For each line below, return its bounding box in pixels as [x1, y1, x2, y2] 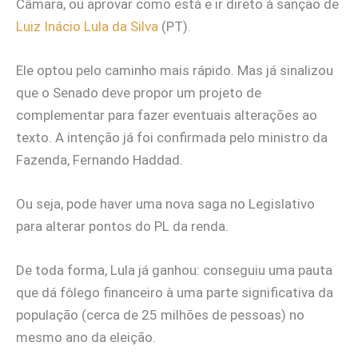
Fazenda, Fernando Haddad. [16, 151, 183, 168]
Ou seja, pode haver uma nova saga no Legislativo [16, 196, 315, 213]
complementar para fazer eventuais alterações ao [16, 106, 317, 123]
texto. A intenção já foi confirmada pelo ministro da [16, 129, 328, 145]
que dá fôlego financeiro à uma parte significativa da [16, 284, 333, 301]
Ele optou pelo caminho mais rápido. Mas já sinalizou [16, 62, 333, 78]
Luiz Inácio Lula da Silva [16, 18, 161, 34]
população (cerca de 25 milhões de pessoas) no [16, 307, 304, 324]
